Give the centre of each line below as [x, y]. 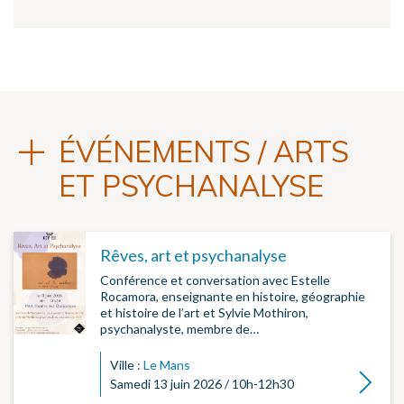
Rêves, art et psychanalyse [193, 256]
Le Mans [167, 365]
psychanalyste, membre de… [179, 329]
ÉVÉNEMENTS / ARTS [204, 152]
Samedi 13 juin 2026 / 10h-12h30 [202, 384]
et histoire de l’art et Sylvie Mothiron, [204, 313]
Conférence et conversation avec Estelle [215, 280]
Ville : [127, 365]
